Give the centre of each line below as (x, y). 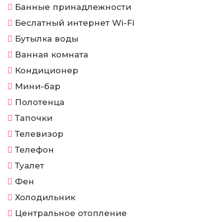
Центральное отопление (71, 213)
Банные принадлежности (73, 7)
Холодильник (45, 197)
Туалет (29, 166)
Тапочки (34, 118)
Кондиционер (47, 70)
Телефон (34, 150)
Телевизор (39, 134)
